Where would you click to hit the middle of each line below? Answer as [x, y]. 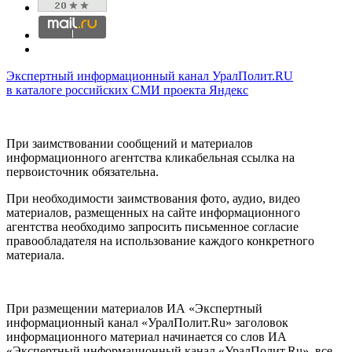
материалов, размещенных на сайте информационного [153, 213]
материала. [35, 255]
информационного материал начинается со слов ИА [147, 337]
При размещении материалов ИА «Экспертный [134, 309]
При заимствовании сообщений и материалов [130, 144]
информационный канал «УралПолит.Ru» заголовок [147, 323]
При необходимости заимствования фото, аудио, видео [153, 199]
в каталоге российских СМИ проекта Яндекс [127, 90]
